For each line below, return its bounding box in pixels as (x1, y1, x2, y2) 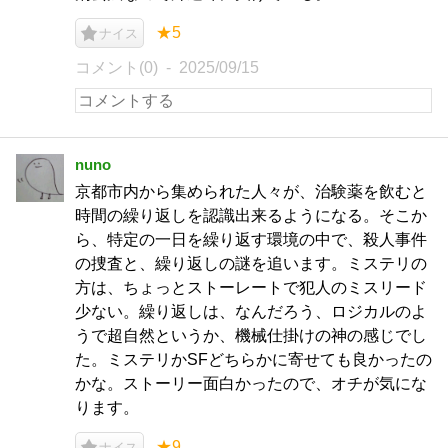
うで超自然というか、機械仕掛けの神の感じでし (75, 327, 427, 344)
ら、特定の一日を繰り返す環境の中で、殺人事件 (75, 231, 427, 248)
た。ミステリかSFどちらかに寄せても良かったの (75, 351, 432, 368)
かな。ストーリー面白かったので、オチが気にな (75, 375, 427, 392)
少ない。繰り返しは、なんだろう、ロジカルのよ (75, 303, 427, 320)
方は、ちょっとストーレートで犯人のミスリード (75, 279, 427, 296)
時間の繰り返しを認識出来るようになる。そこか (75, 207, 427, 224)
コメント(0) (75, 59, 158, 76)
